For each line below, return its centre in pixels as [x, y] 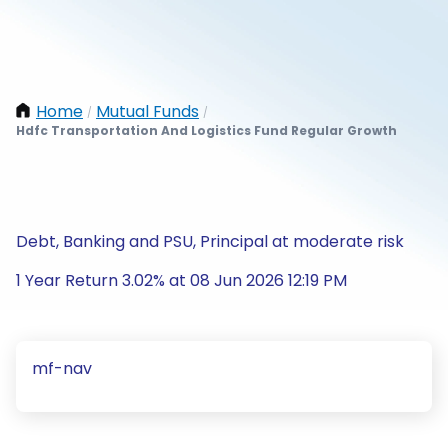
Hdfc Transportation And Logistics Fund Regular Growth [206, 130]
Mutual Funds [147, 111]
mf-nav [62, 368]
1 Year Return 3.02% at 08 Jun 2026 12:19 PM [181, 280]
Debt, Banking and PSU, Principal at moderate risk [210, 241]
